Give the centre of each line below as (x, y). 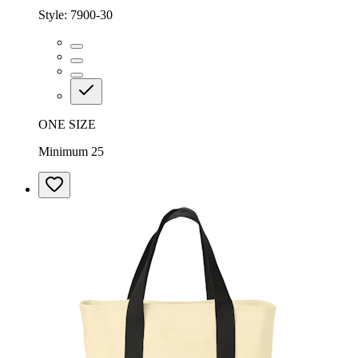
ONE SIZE (67, 124)
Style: (54, 14)
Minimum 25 (71, 151)
